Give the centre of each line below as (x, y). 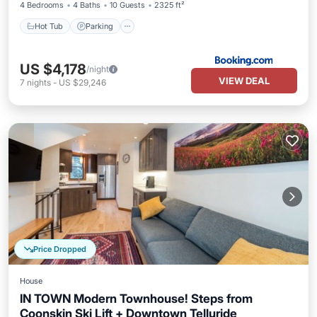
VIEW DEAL (244, 81)
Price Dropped (60, 249)
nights (39, 82)
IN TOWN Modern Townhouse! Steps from (136, 299)
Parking (99, 26)
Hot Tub (49, 26)
